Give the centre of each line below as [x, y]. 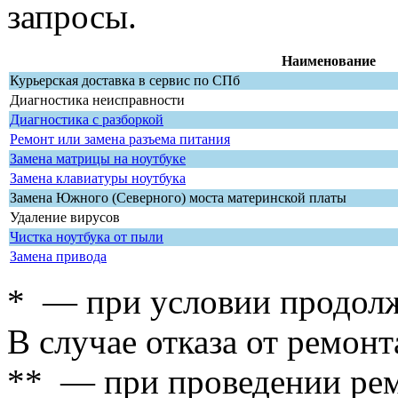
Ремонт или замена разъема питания [120, 139]
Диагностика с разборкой [87, 119]
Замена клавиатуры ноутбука [98, 178]
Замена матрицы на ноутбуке [98, 158]
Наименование [328, 60]
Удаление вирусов [65, 217]
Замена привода [58, 256]
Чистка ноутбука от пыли [87, 236]
